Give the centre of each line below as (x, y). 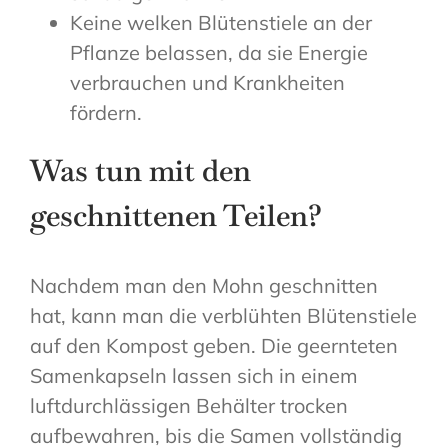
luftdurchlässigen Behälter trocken (189, 406)
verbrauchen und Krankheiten (207, 83)
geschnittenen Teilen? (176, 216)
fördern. (106, 113)
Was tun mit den (140, 171)
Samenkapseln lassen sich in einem (194, 376)
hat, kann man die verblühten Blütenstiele (223, 316)
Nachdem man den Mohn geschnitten (204, 286)
